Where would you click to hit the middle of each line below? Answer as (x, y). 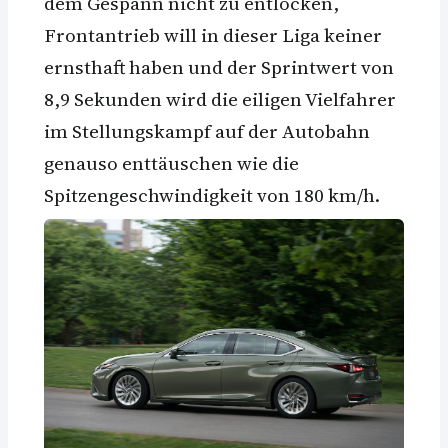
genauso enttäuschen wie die (171, 162)
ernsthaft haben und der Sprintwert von (219, 66)
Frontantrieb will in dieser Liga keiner (213, 34)
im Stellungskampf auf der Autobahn (207, 130)
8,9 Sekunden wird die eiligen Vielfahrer (220, 98)
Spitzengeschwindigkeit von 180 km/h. (212, 194)
